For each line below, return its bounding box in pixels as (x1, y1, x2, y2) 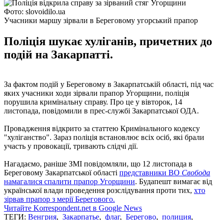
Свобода (182, 168, 210, 177)
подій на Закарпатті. (4, 48, 113, 61)
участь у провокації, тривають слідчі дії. (4, 141, 138, 150)
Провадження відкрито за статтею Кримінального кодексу (4, 124, 200, 133)
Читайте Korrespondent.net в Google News (4, 203, 142, 212)
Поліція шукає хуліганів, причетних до (4, 34, 212, 48)
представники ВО (119, 168, 182, 177)
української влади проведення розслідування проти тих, (4, 186, 194, 194)
